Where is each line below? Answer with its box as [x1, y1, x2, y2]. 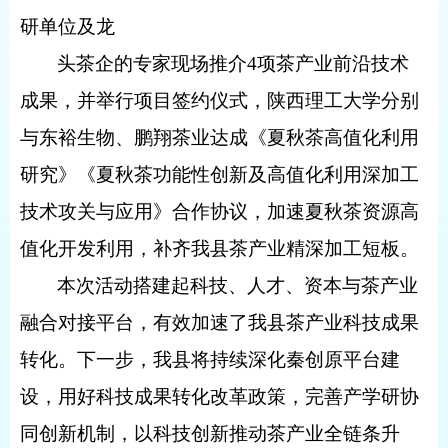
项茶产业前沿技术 [257, 53, 410, 74]
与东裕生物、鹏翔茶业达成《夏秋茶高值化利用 [20, 127, 419, 148]
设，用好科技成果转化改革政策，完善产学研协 [20, 386, 419, 407]
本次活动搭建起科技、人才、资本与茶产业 [57, 275, 419, 296]
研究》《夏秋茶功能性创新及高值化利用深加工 [20, 164, 419, 185]
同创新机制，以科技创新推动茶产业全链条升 [20, 423, 400, 444]
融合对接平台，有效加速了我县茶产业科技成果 [20, 312, 419, 333]
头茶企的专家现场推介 [57, 53, 248, 74]
